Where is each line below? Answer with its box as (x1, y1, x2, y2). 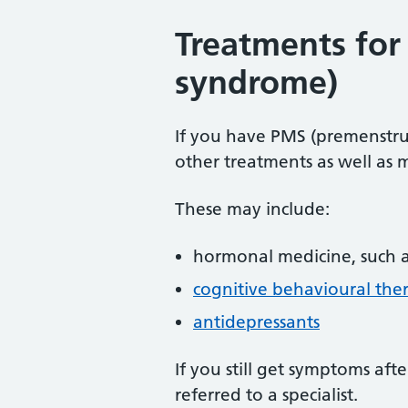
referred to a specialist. (175, 384, 358, 405)
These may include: (175, 199, 330, 219)
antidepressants (193, 311, 320, 332)
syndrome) (175, 63, 338, 102)
